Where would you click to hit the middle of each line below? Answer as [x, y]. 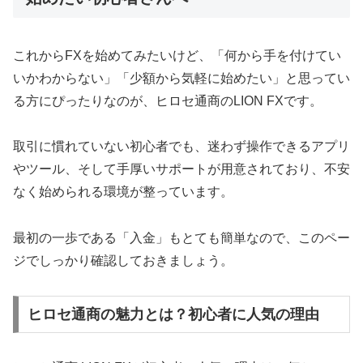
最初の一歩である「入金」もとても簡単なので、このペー [181, 238]
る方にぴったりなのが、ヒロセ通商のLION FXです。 [168, 100]
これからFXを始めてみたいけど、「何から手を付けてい [177, 55]
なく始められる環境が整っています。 [123, 192]
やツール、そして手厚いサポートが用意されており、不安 [181, 169]
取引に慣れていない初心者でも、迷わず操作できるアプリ [181, 147]
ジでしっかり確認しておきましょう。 [123, 261]
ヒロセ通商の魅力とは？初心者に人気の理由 [173, 314]
